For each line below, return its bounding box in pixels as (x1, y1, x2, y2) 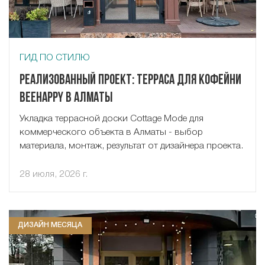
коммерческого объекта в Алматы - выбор (19, 128, 203, 137)
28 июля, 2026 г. (19, 170, 88, 179)
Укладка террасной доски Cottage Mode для (19, 114, 203, 123)
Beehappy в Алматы (19, 92, 112, 106)
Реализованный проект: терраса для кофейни (19, 74, 241, 88)
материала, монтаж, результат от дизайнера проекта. (19, 141, 243, 150)
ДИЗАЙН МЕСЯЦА (18, 222, 83, 229)
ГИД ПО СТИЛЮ (19, 54, 90, 63)
